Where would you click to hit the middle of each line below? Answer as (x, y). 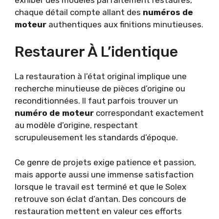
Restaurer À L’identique (96, 52)
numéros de (168, 12)
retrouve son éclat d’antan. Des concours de (100, 199)
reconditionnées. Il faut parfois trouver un (96, 101)
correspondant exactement (149, 113)
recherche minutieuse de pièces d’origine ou (100, 89)
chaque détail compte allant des (79, 12)
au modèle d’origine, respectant (76, 125)
